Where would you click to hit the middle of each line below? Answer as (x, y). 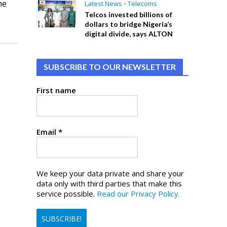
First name (56, 90)
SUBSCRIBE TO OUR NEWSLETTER (110, 67)
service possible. (67, 194)
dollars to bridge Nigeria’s (129, 24)
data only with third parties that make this (109, 183)
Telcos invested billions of (129, 14)
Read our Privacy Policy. (139, 194)
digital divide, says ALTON (129, 34)
